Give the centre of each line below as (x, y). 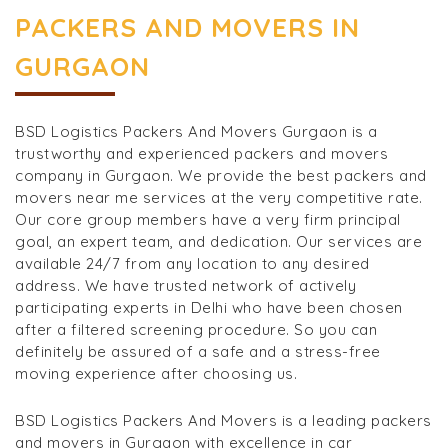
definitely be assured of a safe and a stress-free (198, 351)
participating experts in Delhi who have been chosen (209, 307)
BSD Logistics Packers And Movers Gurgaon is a (196, 131)
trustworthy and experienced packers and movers (201, 153)
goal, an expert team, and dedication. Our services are (218, 241)
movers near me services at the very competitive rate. (219, 197)
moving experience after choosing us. (156, 373)
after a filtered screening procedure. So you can (196, 329)
